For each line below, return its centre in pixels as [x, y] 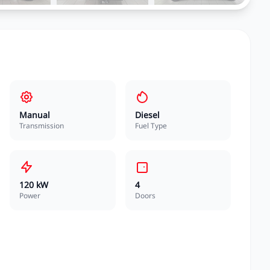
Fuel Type [151, 126]
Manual [35, 115]
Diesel [147, 115]
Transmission [42, 126]
